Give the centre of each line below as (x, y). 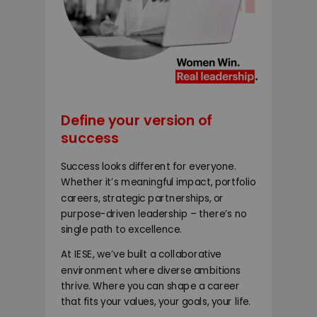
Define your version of (137, 121)
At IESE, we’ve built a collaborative (141, 254)
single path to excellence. (121, 229)
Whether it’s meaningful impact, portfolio (158, 182)
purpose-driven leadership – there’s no (154, 214)
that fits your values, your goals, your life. (156, 301)
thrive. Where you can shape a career (150, 286)
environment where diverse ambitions (151, 270)
